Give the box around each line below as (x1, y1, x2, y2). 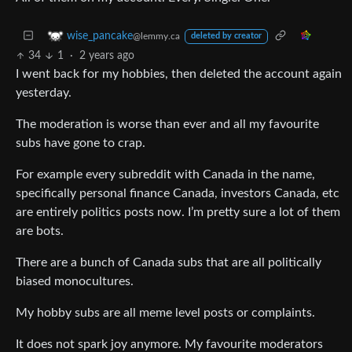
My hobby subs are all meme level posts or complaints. (16, 306, 315, 320)
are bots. (16, 225, 64, 238)
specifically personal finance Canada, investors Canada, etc (16, 187, 339, 200)
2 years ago (79, 50, 134, 62)
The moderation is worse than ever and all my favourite (16, 118, 319, 131)
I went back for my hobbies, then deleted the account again (16, 68, 342, 81)
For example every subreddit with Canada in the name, (16, 168, 315, 181)
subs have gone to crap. (16, 137, 145, 150)
